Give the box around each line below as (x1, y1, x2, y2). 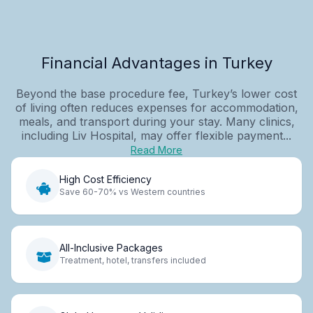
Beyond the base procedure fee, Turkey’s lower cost (16, 86, 297, 101)
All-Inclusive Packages (59, 242, 163, 254)
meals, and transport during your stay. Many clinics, (18, 114, 295, 129)
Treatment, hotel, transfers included (59, 255, 206, 266)
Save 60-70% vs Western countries (59, 187, 205, 198)
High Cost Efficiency (59, 173, 152, 186)
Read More (131, 143, 182, 156)
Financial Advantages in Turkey (41, 53, 272, 72)
